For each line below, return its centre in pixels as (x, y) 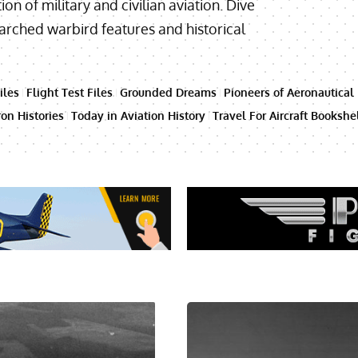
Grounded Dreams (168, 92)
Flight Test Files (70, 92)
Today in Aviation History (138, 115)
